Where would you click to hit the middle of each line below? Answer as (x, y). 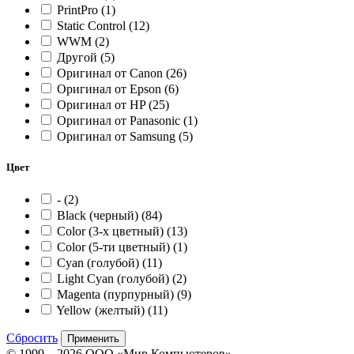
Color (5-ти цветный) (115, 247)
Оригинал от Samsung (118, 136)
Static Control (93, 25)
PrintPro (79, 9)
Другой (79, 57)
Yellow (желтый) (102, 311)
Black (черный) (99, 216)
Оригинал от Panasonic (120, 120)
